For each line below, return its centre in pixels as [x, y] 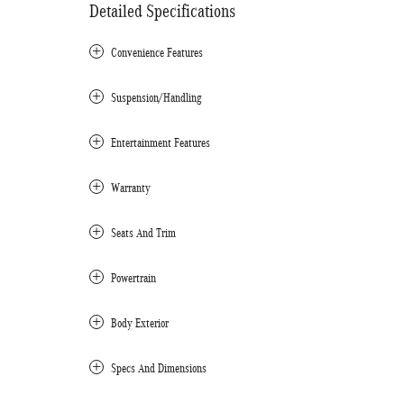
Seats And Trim [143, 233]
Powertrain [133, 278]
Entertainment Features [161, 143]
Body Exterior [140, 323]
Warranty [131, 188]
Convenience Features [157, 53]
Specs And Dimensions [159, 368]
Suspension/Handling [156, 98]
